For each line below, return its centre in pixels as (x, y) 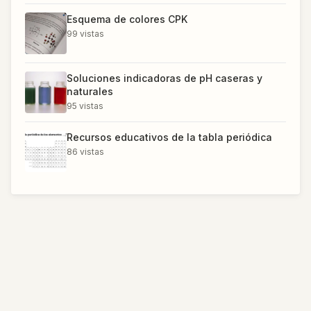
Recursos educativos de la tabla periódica (169, 137)
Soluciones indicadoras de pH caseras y (165, 78)
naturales (90, 91)
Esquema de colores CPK (127, 19)
